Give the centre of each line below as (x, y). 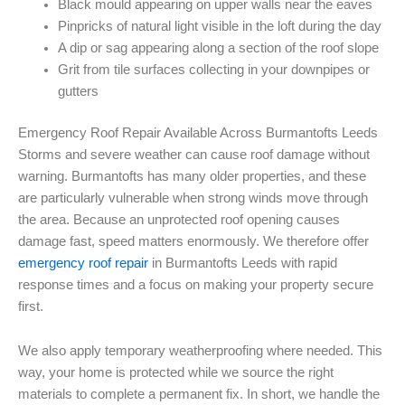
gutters (78, 91)
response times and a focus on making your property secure (196, 284)
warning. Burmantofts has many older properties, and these (192, 176)
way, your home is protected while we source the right (176, 373)
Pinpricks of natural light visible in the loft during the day (219, 26)
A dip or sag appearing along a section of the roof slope (218, 47)
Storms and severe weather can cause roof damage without (194, 154)
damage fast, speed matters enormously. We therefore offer (193, 241)
